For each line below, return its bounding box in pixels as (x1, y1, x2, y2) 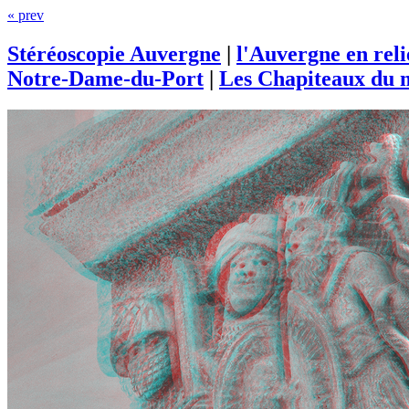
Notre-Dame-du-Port (7, 66, 204, 90)
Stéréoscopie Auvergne (7, 41, 221, 66)
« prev (7, 7, 44, 23)
